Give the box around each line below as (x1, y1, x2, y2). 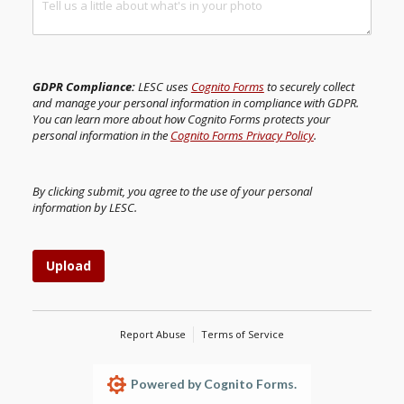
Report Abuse (120, 326, 187, 341)
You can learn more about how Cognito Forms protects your (32, 111, 330, 128)
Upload (45, 256, 91, 274)
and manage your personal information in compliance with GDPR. (32, 95, 359, 112)
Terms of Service (200, 326, 284, 341)
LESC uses (134, 78, 191, 96)
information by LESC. (32, 199, 137, 216)
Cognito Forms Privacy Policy (170, 127, 314, 144)
